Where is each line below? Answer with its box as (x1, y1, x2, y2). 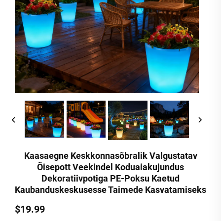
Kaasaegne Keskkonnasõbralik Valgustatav (24, 150, 197, 161)
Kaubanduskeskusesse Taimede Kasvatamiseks (15, 184, 206, 195)
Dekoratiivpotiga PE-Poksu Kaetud (41, 173, 180, 184)
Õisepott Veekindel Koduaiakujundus (37, 161, 184, 172)
